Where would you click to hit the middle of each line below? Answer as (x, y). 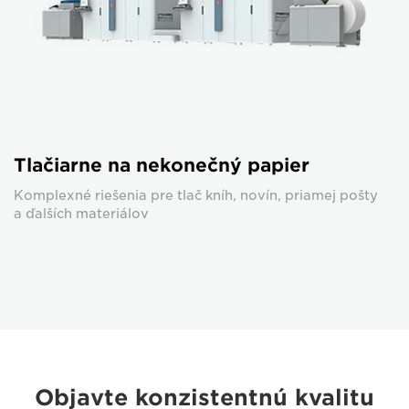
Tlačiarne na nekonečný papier (162, 165)
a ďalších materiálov (81, 213)
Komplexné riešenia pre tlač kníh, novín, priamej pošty (196, 195)
